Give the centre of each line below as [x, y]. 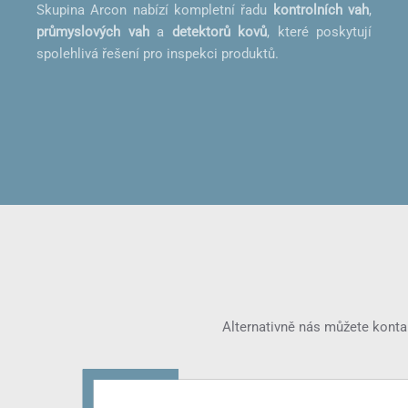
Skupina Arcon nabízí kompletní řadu [155, 10]
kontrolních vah [321, 10]
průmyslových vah [93, 32]
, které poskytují [319, 32]
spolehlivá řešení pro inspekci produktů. [158, 54]
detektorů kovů [219, 32]
